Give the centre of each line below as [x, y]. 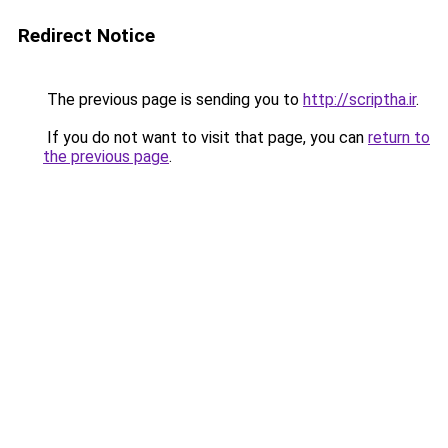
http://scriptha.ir [359, 99]
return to [399, 137]
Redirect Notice [86, 35]
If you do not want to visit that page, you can [205, 137]
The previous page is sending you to [173, 99]
